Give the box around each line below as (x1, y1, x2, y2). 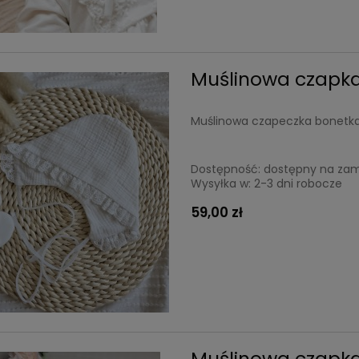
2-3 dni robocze (254, 175, 343, 192)
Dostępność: (191, 161, 261, 178)
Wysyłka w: (191, 175, 252, 192)
